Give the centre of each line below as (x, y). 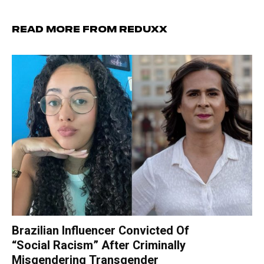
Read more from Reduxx (90, 30)
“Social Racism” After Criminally (99, 246)
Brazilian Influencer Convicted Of (100, 231)
